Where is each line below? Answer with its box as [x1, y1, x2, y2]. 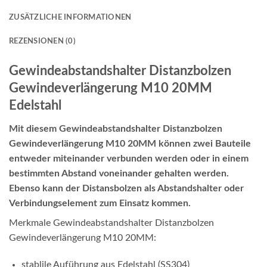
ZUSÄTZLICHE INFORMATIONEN [9, 14, 132, 21]
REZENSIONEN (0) [9, 38, 76, 45]
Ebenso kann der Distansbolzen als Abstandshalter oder [9, 183, 244, 193]
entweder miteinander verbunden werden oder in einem [9, 153, 249, 163]
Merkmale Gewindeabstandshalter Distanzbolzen [9, 218, 214, 228]
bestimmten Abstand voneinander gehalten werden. [9, 168, 229, 178]
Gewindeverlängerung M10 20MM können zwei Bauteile [9, 138, 251, 148]
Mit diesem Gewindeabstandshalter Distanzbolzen [9, 123, 222, 133]
